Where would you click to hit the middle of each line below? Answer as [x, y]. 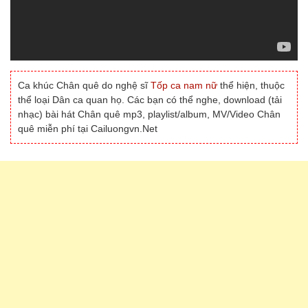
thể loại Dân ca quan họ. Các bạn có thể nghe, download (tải [150, 100]
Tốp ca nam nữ [184, 86]
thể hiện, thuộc [251, 86]
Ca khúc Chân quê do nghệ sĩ [84, 86]
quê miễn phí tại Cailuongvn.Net [88, 129]
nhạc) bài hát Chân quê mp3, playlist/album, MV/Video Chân [149, 114]
